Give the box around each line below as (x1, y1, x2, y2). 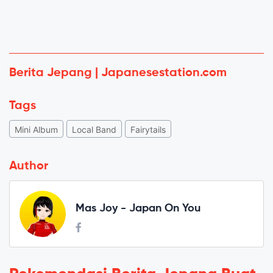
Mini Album (15, 124, 58, 135)
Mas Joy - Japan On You (76, 203, 200, 214)
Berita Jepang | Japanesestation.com (9, 66, 227, 79)
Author (9, 160, 48, 172)
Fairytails (130, 124, 166, 135)
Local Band (72, 124, 116, 135)
